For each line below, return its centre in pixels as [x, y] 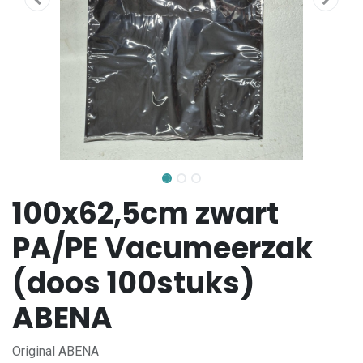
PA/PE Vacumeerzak [162, 248]
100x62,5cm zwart [145, 214]
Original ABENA [56, 351]
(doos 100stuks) [133, 283]
